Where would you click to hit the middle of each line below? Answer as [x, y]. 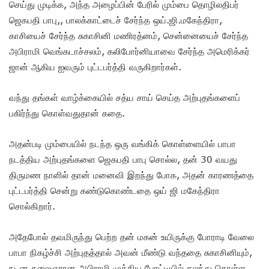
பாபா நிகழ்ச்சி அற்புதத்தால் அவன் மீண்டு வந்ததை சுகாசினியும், [131, 252]
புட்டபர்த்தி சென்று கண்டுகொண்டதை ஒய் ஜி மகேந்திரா [114, 190]
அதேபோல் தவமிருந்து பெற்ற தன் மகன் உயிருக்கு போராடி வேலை [131, 236]
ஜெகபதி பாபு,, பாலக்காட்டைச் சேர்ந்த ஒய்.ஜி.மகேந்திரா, [116, 20]
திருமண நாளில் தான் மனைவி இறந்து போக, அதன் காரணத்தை [131, 174]
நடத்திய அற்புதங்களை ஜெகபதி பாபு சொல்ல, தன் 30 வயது [123, 159]
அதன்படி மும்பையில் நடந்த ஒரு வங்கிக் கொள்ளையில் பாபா [122, 143]
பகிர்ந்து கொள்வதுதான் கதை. [67, 113]
